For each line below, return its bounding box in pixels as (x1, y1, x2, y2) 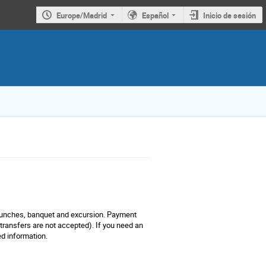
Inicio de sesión (203, 9, 256, 21)
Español (141, 9, 169, 21)
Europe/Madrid (56, 9, 107, 21)
